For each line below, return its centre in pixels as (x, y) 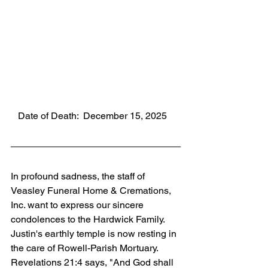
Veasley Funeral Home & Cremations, (92, 191)
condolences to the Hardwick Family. (89, 220)
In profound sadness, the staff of (79, 176)
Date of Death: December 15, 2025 (92, 116)
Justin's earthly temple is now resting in (95, 234)
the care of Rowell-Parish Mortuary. (86, 248)
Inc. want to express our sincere (78, 205)
